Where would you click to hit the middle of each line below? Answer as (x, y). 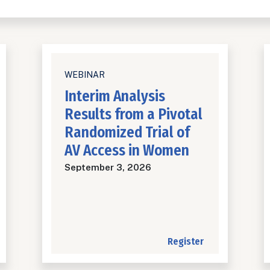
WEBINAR (85, 75)
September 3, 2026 (108, 168)
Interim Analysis (115, 97)
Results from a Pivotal (133, 115)
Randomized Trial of (127, 133)
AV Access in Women (127, 151)
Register (186, 242)
